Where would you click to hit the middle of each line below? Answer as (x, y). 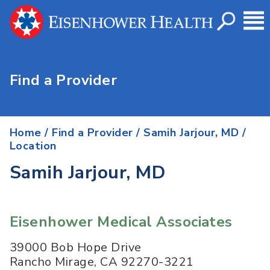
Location (33, 146)
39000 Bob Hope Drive (76, 248)
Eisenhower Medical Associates (121, 222)
